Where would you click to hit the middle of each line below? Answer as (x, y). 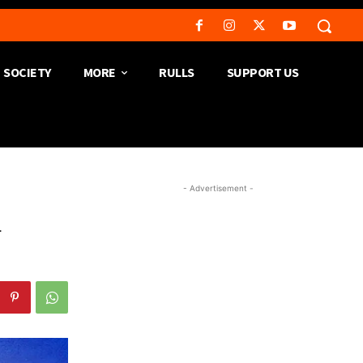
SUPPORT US (263, 72)
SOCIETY (27, 72)
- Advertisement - (218, 188)
